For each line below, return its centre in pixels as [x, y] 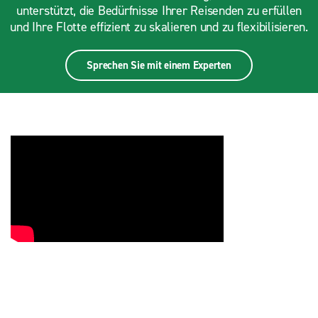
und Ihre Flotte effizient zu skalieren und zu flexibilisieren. [159, 27]
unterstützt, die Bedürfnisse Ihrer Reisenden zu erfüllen [159, 11]
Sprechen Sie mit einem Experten [159, 65]
